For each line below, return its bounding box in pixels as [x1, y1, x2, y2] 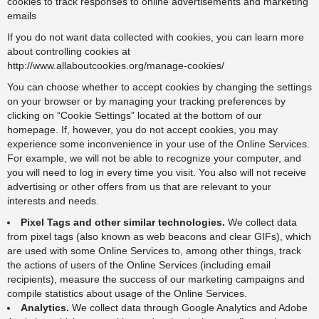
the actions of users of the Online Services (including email [7, 259, 271, 271]
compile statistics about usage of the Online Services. [7, 288, 247, 299]
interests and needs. [7, 195, 99, 206]
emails [7, 10, 36, 21]
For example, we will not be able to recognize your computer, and [7, 152, 301, 164]
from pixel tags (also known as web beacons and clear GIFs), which [7, 231, 311, 242]
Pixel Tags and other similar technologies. [21, 216, 225, 228]
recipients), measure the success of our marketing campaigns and [7, 273, 305, 285]
